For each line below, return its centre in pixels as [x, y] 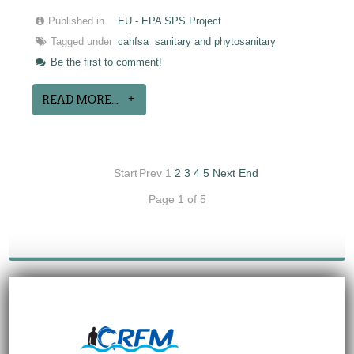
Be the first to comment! [105, 62]
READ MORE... [81, 99]
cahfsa [134, 41]
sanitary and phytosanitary [216, 41]
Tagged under [82, 41]
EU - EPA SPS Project [170, 21]
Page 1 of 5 [177, 199]
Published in [77, 21]
